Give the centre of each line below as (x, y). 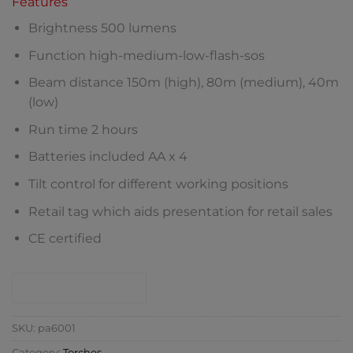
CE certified (65, 239)
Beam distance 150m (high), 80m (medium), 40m (183, 83)
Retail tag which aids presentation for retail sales (180, 211)
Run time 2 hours (83, 129)
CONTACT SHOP (79, 288)
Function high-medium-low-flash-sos (146, 55)
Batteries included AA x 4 (108, 157)
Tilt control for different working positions (158, 184)
